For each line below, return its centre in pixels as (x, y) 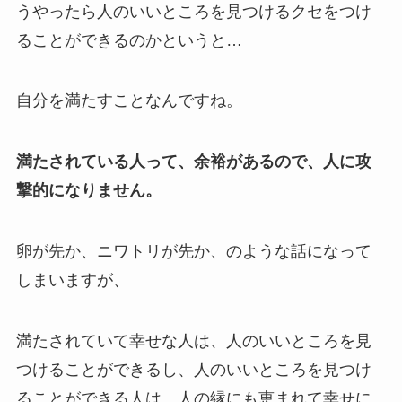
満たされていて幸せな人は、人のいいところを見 (193, 341)
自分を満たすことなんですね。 (129, 101)
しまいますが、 (72, 280)
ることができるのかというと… (129, 40)
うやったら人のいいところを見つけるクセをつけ (193, 11)
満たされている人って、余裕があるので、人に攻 (193, 162)
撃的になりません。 (88, 191)
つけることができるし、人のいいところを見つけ (193, 369)
